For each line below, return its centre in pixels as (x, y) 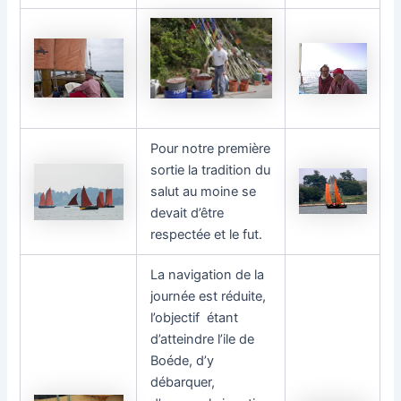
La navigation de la (208, 275)
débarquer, (183, 383)
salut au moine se (204, 192)
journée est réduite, (209, 297)
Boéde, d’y (183, 361)
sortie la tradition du (211, 171)
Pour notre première (211, 149)
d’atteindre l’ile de (203, 340)
